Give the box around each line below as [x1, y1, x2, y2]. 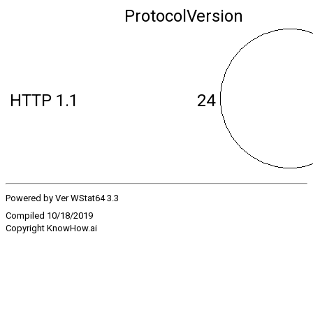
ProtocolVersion [124, 6, 243, 26]
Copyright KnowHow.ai [6, 223, 97, 233]
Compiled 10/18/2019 [6, 210, 93, 221]
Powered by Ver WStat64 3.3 [6, 193, 119, 203]
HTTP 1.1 [10, 91, 78, 110]
